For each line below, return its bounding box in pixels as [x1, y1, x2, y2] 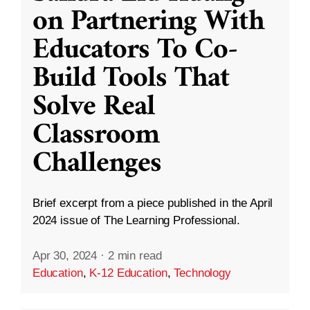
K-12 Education [89, 266, 167, 280]
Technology [174, 266, 231, 280]
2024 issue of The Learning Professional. [32, 213, 240, 227]
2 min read [107, 248, 162, 262]
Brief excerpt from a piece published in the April [32, 196, 273, 210]
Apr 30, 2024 [32, 248, 98, 262]
